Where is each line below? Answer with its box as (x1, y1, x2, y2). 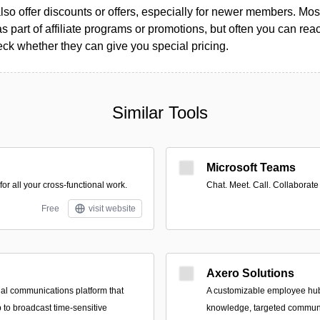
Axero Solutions (206, 267, 294, 279)
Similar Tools (112, 103, 208, 122)
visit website (89, 204, 136, 214)
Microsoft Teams (206, 161, 296, 174)
